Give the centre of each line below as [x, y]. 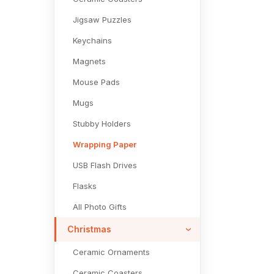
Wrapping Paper [105, 144]
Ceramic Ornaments [111, 252]
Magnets [89, 61]
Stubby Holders [102, 124]
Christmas [89, 229]
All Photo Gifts [100, 207]
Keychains [92, 40]
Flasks [85, 186]
